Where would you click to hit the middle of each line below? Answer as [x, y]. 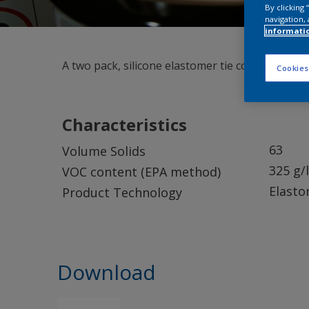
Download [107, 272]
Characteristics [124, 124]
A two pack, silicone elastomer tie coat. [161, 66]
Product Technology [122, 192]
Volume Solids [104, 151]
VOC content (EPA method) [141, 172]
